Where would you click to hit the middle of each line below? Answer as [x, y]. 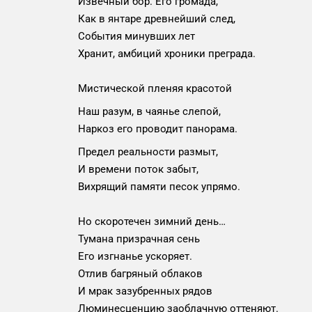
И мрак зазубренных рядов [145, 291]
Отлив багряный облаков [140, 274]
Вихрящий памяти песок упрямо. [159, 187]
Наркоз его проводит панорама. [158, 129]
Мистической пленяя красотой [155, 88]
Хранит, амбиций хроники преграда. [167, 54]
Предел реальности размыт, [148, 152]
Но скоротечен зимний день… [152, 221]
